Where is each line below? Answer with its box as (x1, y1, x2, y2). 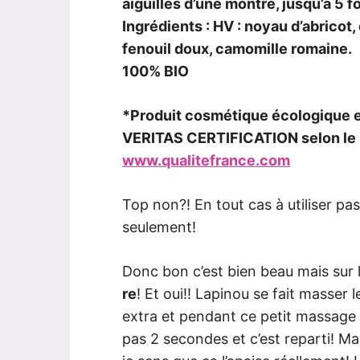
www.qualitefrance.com (122, 152, 290, 170)
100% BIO (122, 63, 189, 80)
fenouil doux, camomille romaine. (122, 40, 352, 58)
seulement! (122, 219, 196, 236)
